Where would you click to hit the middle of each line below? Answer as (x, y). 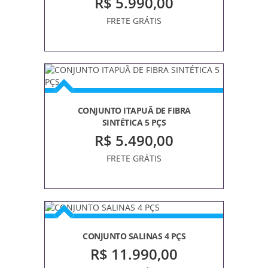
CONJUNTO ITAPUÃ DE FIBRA (134, 110)
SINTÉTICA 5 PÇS (134, 122)
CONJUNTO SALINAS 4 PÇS (134, 236)
